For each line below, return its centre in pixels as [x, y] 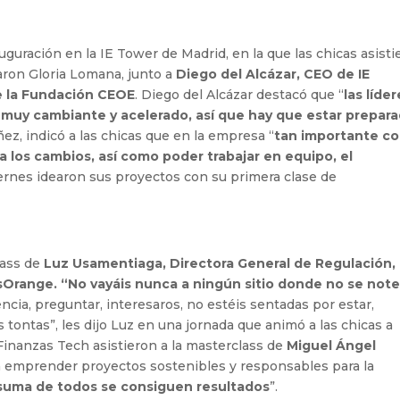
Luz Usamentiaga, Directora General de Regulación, [220, 264]
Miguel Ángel [332, 346]
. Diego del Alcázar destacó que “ [240, 95]
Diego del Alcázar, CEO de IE [273, 75]
